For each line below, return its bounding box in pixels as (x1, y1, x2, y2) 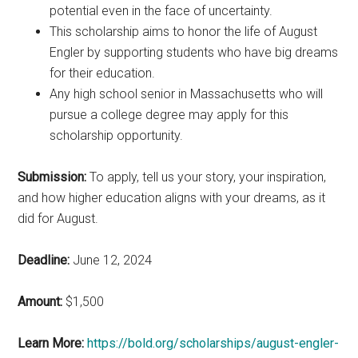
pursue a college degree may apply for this (50, 106, 289, 122)
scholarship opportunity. (50, 127, 184, 143)
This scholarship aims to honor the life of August (50, 23, 318, 39)
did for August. (18, 210, 99, 226)
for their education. (50, 65, 156, 81)
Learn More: (18, 335, 85, 351)
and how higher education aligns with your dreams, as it (18, 189, 326, 205)
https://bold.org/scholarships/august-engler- (87, 335, 340, 351)
